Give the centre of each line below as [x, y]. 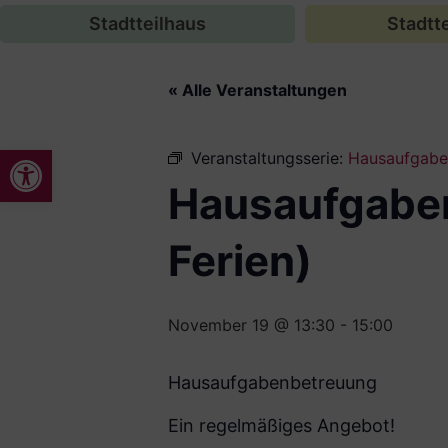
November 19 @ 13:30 [251, 325]
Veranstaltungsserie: [269, 158]
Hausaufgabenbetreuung [272, 382]
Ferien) [240, 260]
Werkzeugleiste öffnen [59, 158]
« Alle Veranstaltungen [257, 90]
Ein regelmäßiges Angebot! [281, 425]
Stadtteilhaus [147, 23]
